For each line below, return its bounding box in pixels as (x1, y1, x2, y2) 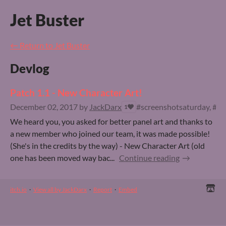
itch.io (10, 186, 27, 193)
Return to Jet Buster (20, 40, 90, 50)
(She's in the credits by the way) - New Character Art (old (10, 141, 205, 150)
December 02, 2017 (10, 102, 78, 111)
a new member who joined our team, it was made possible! (10, 129, 210, 138)
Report (93, 186, 112, 193)
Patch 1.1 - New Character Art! (10, 87, 142, 98)
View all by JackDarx (33, 186, 87, 193)
